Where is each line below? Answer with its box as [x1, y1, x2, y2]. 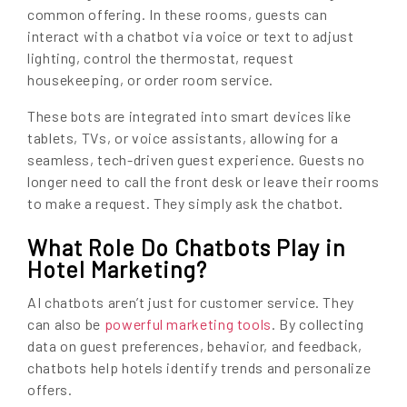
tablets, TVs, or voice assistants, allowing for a [27, 128, 339, 146]
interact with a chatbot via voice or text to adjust [27, 26, 354, 45]
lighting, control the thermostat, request [27, 48, 294, 66]
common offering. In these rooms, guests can [27, 5, 328, 23]
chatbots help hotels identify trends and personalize [27, 358, 372, 376]
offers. [27, 380, 73, 398]
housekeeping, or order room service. [27, 70, 274, 88]
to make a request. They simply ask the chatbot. [27, 194, 344, 212]
